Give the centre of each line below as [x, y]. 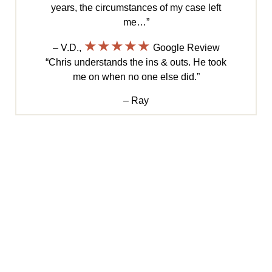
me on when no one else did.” [136, 77]
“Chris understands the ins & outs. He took [136, 63]
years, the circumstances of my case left [136, 8]
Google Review [185, 48]
